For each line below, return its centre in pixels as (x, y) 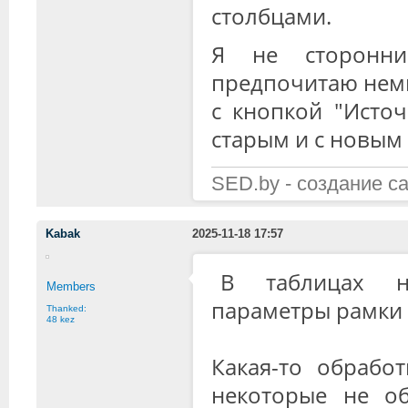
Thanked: (66, 308)
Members (71, 286)
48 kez (61, 319)
